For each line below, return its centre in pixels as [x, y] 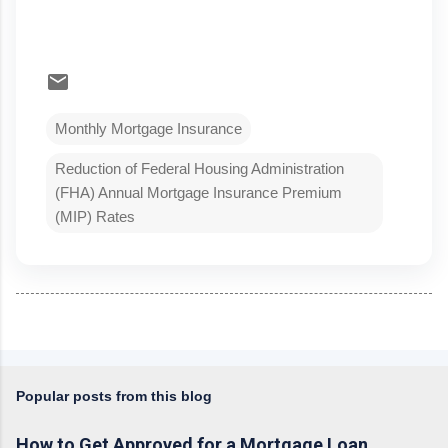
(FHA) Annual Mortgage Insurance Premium [198, 192]
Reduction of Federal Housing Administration [199, 168]
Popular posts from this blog [114, 395]
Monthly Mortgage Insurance [148, 128]
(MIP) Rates [95, 216]
